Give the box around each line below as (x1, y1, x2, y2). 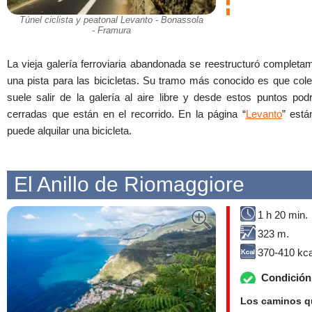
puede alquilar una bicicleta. (7, 124, 132, 136)
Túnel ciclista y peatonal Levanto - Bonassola (19, 15, 203, 26)
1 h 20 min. (258, 208, 308, 221)
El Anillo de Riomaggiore (14, 172, 244, 196)
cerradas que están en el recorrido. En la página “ (7, 107, 246, 120)
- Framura (92, 25, 131, 36)
